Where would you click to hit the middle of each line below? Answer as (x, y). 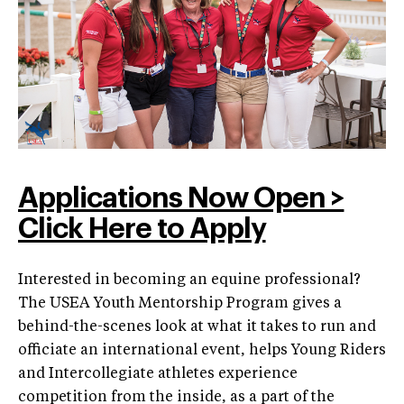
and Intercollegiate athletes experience (158, 374)
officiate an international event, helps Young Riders (202, 350)
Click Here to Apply (142, 230)
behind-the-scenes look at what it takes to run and (197, 327)
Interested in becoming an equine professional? (189, 280)
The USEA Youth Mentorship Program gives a (180, 303)
